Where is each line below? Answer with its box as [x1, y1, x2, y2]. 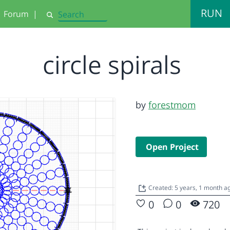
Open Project [146, 141, 199, 152]
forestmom [148, 99, 196, 111]
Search [45, 14, 69, 24]
